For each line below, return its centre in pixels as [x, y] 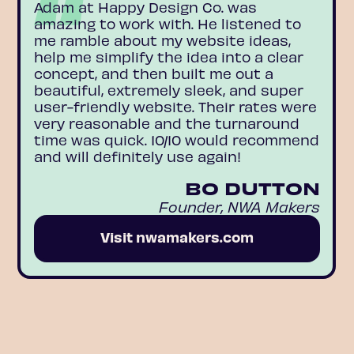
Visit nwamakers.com [177, 237]
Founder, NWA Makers [240, 207]
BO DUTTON [253, 188]
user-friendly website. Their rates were [175, 107]
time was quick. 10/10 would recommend [176, 140]
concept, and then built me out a [153, 73]
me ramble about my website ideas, [162, 40]
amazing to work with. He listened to [167, 24]
